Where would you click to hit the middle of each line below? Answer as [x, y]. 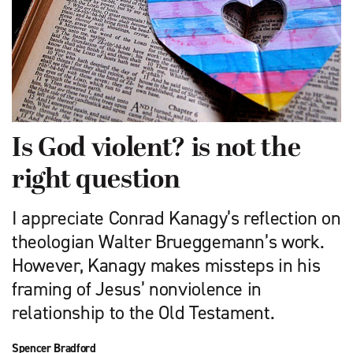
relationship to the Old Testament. [143, 313]
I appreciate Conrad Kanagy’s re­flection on [176, 219]
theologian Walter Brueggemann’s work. [168, 242]
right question [96, 181]
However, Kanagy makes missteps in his [166, 266]
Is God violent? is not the [156, 150]
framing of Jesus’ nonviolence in [137, 290]
